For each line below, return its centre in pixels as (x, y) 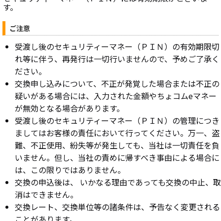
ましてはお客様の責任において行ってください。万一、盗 (117, 132)
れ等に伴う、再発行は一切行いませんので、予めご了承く (117, 58)
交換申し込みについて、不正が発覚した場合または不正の (117, 83)
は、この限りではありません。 (70, 169)
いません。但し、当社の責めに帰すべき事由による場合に (117, 157)
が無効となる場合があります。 (70, 108)
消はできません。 (46, 194)
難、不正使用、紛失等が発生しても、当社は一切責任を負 (117, 145)
